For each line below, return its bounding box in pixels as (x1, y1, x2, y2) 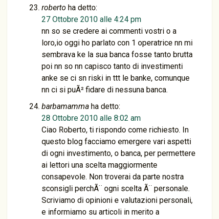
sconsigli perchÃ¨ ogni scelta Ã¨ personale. (42, 184, 190, 193)
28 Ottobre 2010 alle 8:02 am (42, 113, 141, 123)
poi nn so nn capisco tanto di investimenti (42, 62, 183, 71)
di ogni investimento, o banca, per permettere (42, 149, 196, 158)
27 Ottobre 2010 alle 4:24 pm (42, 15, 141, 24)
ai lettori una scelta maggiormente (42, 160, 157, 170)
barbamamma (42, 102, 89, 111)
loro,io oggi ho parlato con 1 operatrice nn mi (42, 38, 193, 47)
